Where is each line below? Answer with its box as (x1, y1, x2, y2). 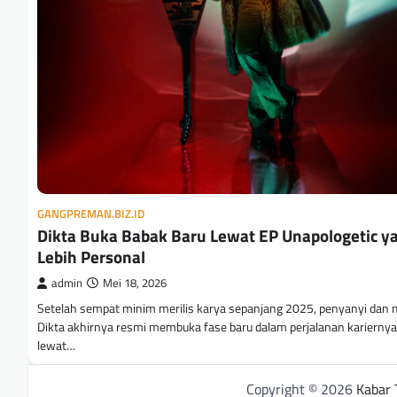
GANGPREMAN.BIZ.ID (37, 206, 144, 222)
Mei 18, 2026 (103, 275, 167, 292)
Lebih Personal (37, 244, 145, 269)
